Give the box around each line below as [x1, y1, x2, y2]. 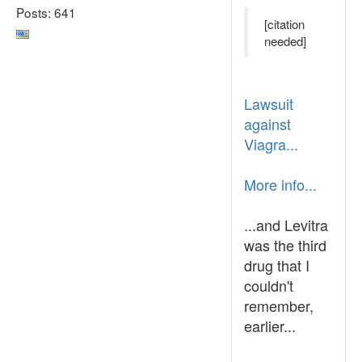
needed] [264, 32, 306, 49]
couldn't [244, 275, 293, 296]
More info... [244, 174, 317, 195]
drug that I [244, 255, 309, 276]
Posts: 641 [16, 2, 76, 21]
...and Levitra [244, 214, 328, 235]
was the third [244, 234, 326, 255]
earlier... [244, 315, 296, 336]
